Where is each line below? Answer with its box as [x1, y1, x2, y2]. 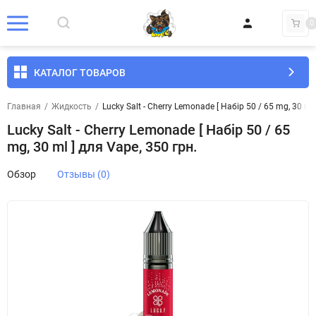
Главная [7, 102, 41, 111]
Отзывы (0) [57, 169, 110, 180]
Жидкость [51, 102, 92, 111]
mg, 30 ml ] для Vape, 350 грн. [7, 138, 197, 155]
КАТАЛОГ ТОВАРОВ [34, 66, 126, 78]
